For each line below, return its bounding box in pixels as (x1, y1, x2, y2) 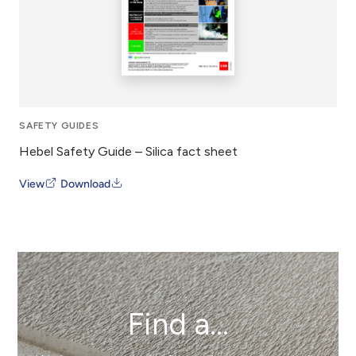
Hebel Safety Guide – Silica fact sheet (19, 143, 238, 159)
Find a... (127, 306, 229, 342)
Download (60, 176, 111, 191)
